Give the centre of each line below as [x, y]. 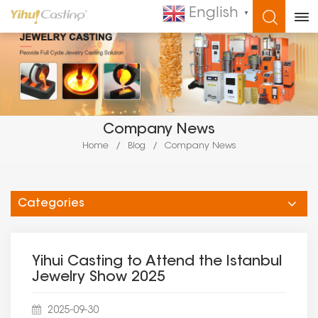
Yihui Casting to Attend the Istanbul [157, 262]
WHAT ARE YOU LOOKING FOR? [159, 23]
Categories [51, 204]
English [214, 13]
